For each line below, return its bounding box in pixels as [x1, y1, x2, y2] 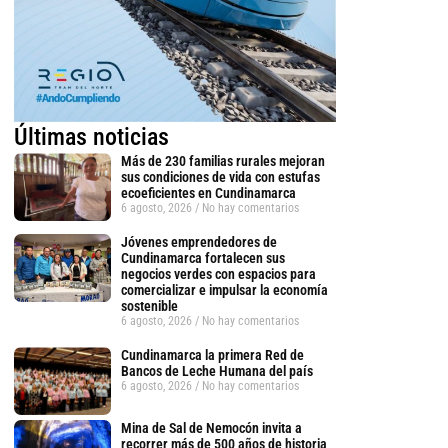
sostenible [120, 298, 178, 315]
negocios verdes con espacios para [120, 266, 316, 283]
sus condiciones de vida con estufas [120, 169, 320, 186]
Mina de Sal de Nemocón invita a [120, 419, 302, 436]
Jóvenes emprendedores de [120, 234, 277, 251]
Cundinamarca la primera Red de [120, 347, 304, 364]
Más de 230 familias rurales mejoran [120, 153, 325, 170]
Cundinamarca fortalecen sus [120, 250, 285, 267]
